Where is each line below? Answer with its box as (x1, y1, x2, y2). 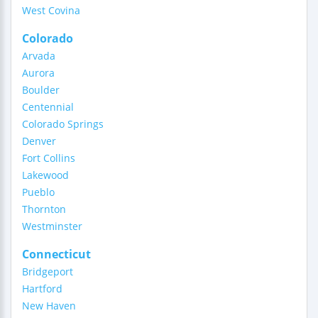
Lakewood (22, 168, 69, 182)
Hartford (22, 282, 62, 295)
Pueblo (22, 185, 55, 199)
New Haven (22, 299, 76, 312)
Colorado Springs (22, 117, 104, 131)
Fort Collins (22, 151, 75, 165)
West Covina (22, 4, 80, 17)
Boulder (22, 83, 60, 97)
